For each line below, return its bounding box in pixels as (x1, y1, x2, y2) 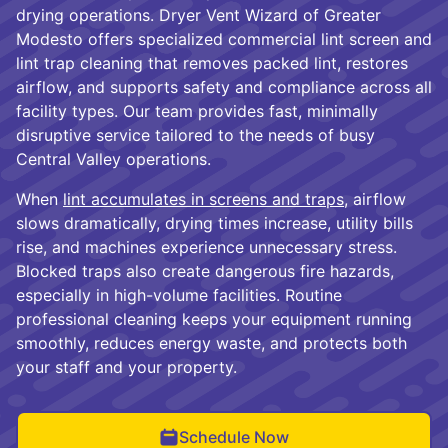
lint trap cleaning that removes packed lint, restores (16, 53, 408, 74)
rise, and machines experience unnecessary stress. (16, 237, 397, 258)
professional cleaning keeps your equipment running (16, 309, 412, 330)
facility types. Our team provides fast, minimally (16, 101, 378, 122)
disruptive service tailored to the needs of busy (16, 125, 375, 146)
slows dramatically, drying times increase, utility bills (16, 213, 413, 234)
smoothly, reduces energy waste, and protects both (16, 333, 407, 354)
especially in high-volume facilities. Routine (16, 285, 342, 306)
